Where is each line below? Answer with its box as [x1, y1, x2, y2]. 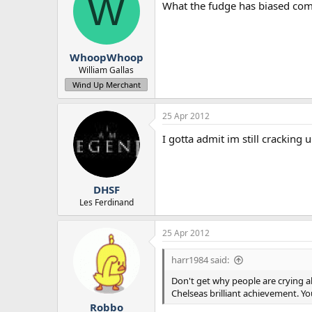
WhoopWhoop [69, 49, 143, 64]
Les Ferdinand [79, 196, 134, 209]
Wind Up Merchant [72, 79, 141, 90]
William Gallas [79, 63, 134, 76]
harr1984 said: [171, 253, 229, 267]
